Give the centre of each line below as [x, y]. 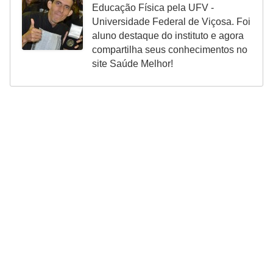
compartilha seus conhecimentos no [170, 49]
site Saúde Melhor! [133, 63]
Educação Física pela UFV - [153, 7]
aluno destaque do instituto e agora [168, 35]
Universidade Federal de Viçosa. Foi [171, 21]
